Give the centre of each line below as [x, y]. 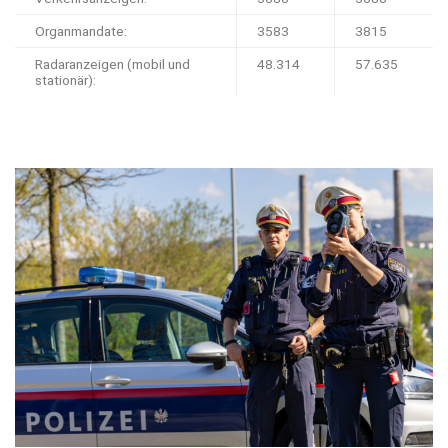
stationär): [65, 80]
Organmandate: [81, 31]
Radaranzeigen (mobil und [112, 64]
